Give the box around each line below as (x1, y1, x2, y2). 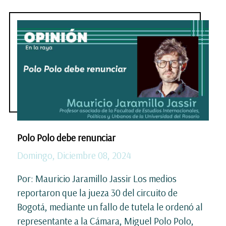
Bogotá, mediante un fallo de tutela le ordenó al (17, 200, 203, 213)
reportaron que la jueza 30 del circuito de (17, 186, 178, 199)
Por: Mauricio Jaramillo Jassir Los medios (17, 172, 177, 185)
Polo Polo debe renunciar (17, 131, 118, 144)
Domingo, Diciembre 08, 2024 (17, 149, 131, 161)
